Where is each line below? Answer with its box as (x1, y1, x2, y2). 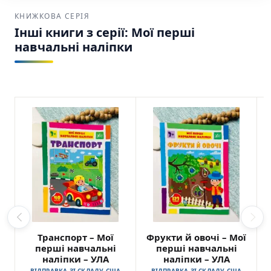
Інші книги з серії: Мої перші (15, 24, 195, 41)
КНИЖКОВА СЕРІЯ (15, 10, 90, 21)
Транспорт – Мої (37, 230, 114, 243)
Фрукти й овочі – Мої (146, 230, 246, 243)
